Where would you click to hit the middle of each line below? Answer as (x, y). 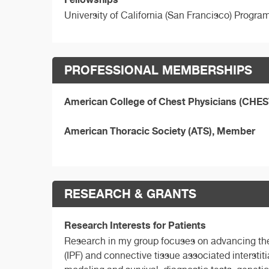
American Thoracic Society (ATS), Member (160, 131)
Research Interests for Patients (135, 225)
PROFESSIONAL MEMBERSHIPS (158, 70)
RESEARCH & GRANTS (130, 193)
